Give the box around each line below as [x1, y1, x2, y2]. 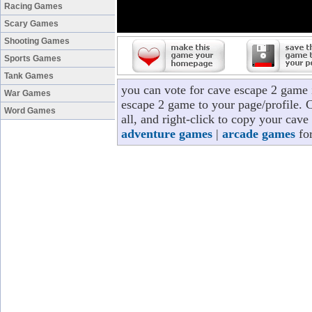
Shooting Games [4, 36, 70, 46]
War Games [4, 88, 51, 98]
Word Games [4, 106, 56, 116]
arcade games [222, 127, 295, 141]
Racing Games [4, 1, 63, 11]
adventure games [121, 127, 212, 141]
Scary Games [4, 19, 58, 29]
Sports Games [4, 54, 61, 63]
